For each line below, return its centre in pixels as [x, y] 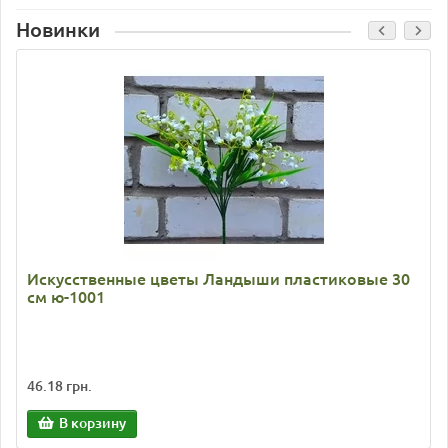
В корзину [92, 423]
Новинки [58, 30]
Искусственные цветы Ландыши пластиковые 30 [218, 279]
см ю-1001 [66, 297]
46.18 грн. [59, 386]
